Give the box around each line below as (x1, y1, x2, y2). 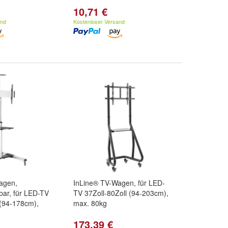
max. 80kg (73, 198, 107, 208)
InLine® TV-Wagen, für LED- (73, 178, 165, 188)
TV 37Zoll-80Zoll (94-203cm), (73, 188, 168, 198)
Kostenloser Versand (73, 17, 125, 25)
